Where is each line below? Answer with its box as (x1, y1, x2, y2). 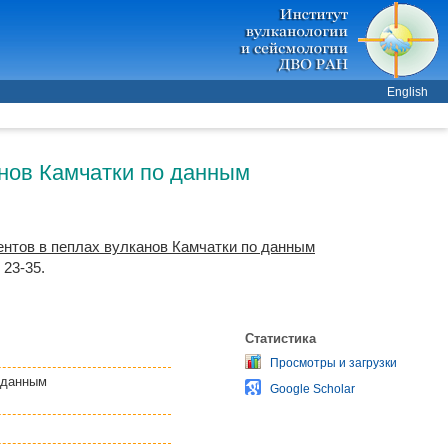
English (387, 85, 428, 99)
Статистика (245, 327, 316, 347)
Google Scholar (270, 381, 355, 396)
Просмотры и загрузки (270, 355, 397, 370)
